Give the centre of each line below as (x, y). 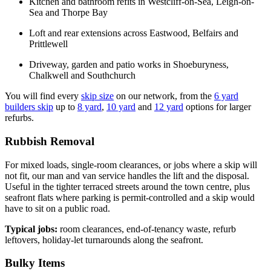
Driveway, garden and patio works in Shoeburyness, (129, 65)
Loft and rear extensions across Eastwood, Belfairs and (134, 33)
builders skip (29, 107)
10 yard (121, 107)
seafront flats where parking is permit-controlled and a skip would (130, 197)
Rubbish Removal (50, 142)
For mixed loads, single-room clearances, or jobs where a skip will (131, 165)
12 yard (169, 107)
